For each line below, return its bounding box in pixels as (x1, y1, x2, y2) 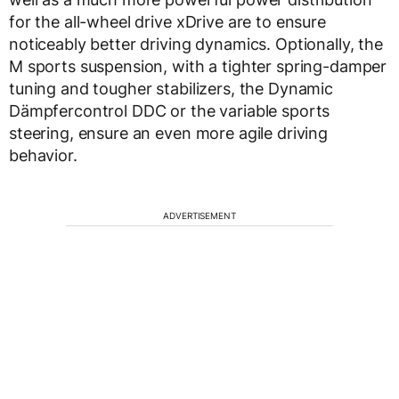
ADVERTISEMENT (163, 209, 236, 221)
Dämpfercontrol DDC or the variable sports (9, 101, 330, 120)
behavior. (9, 145, 77, 165)
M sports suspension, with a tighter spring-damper (9, 56, 387, 76)
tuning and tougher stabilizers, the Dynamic (9, 78, 333, 98)
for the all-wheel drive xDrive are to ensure (9, 12, 326, 31)
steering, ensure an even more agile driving (9, 123, 328, 142)
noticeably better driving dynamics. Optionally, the (9, 34, 383, 53)
